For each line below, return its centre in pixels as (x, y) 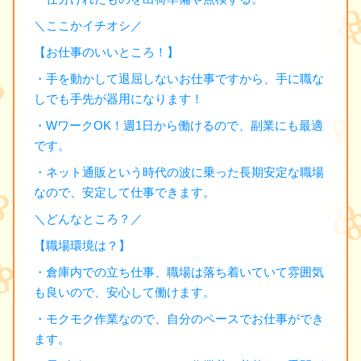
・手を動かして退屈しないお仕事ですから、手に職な (179, 78)
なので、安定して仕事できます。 (124, 192)
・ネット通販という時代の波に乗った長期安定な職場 (179, 172)
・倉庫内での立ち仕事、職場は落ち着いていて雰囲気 (179, 272)
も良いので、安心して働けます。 (124, 292)
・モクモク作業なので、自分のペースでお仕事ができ (179, 318)
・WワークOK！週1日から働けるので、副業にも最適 (178, 125)
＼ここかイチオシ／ (88, 25)
